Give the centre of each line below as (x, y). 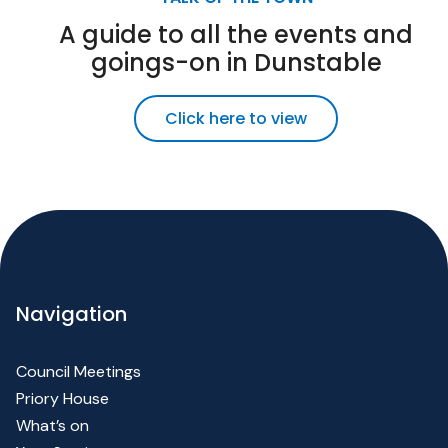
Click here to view (236, 119)
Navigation (71, 314)
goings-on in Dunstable (236, 63)
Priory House (62, 399)
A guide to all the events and (236, 35)
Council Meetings (78, 372)
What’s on (52, 426)
